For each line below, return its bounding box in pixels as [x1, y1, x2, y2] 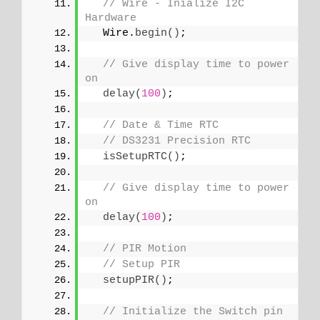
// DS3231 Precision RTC [103, 135, 257, 148]
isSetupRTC [103, 151, 167, 164]
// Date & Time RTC [103, 119, 219, 132]
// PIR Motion [103, 243, 186, 256]
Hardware [85, 12, 136, 25]
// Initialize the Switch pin [103, 306, 283, 319]
